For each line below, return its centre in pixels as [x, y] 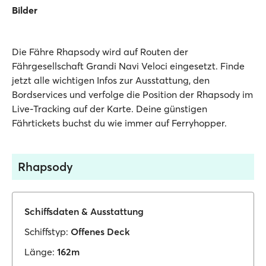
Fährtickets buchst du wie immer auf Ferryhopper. [119, 123]
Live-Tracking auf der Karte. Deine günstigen [110, 109]
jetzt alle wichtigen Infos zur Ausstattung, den [111, 80]
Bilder [25, 10]
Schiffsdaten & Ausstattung [84, 211]
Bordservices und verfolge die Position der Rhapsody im [132, 94]
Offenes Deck [100, 232]
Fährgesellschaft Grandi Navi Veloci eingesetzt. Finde [128, 66]
